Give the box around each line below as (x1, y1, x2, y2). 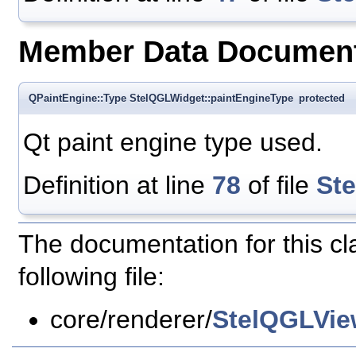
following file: (18, 262, 164, 292)
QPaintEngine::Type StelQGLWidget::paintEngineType (29, 91, 293, 104)
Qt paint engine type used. (23, 127, 323, 157)
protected (299, 91, 345, 104)
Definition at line (23, 170, 212, 199)
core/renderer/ (50, 305, 212, 335)
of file (241, 170, 316, 199)
